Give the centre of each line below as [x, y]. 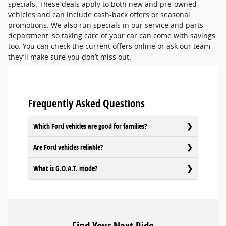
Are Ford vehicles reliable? [68, 147]
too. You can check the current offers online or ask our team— [113, 46]
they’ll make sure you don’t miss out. [70, 57]
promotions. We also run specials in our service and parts [106, 25]
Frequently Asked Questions [87, 104]
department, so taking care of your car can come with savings [112, 36]
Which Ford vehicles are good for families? [90, 126]
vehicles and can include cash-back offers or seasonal [99, 15]
